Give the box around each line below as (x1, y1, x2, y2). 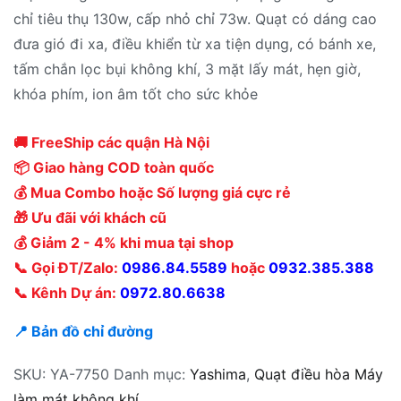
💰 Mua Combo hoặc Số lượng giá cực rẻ (13, 183, 291, 201)
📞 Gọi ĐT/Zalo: (13, 258, 122, 277)
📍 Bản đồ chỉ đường (13, 321, 153, 340)
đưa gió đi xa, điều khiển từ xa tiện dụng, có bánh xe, (13, 35, 376, 54)
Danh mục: (114, 364, 190, 383)
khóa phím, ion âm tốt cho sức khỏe (13, 85, 258, 104)
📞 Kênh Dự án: (13, 283, 120, 302)
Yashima (190, 364, 246, 383)
